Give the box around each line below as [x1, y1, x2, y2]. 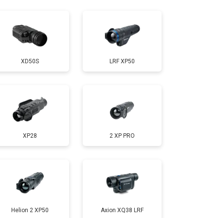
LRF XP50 [109, 57, 135, 65]
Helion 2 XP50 [11, 206, 49, 214]
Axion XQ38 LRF [101, 206, 144, 214]
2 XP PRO [109, 132, 135, 139]
